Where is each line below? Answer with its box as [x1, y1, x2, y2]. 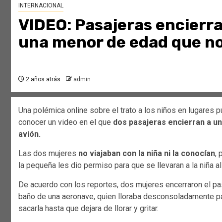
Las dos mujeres [18, 148, 78, 158]
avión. [18, 129, 41, 139]
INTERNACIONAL [18, 1, 63, 9]
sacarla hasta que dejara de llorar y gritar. [18, 203, 159, 213]
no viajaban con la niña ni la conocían [78, 148, 215, 158]
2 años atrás [24, 75, 60, 83]
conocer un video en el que [18, 117, 113, 127]
